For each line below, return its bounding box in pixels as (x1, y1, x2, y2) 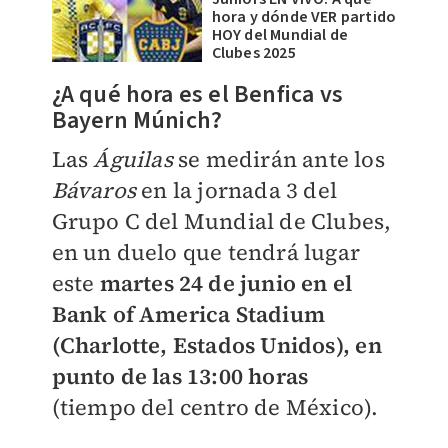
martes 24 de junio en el (99, 268, 353, 298)
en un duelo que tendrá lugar (51, 237, 361, 267)
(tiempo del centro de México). (51, 392, 379, 422)
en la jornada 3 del (141, 175, 337, 205)
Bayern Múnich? (51, 103, 223, 138)
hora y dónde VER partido (211, 6, 397, 28)
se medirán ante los (177, 144, 385, 174)
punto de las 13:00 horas (51, 361, 309, 391)
